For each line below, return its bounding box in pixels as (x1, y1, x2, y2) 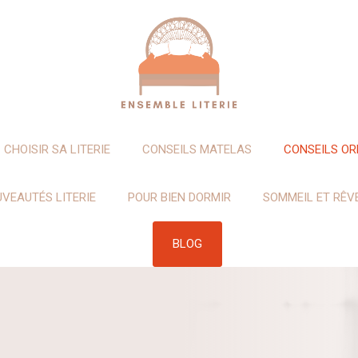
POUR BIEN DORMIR (128, 190, 231, 205)
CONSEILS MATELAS (141, 142, 252, 157)
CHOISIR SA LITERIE (3, 142, 110, 157)
